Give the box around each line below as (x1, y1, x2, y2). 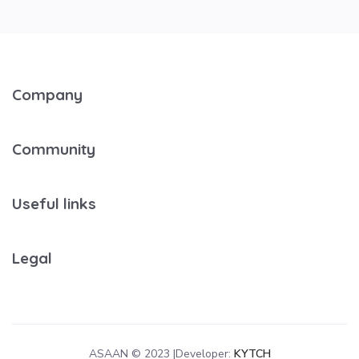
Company (12, 85, 83, 105)
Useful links (12, 194, 96, 214)
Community (12, 139, 95, 159)
